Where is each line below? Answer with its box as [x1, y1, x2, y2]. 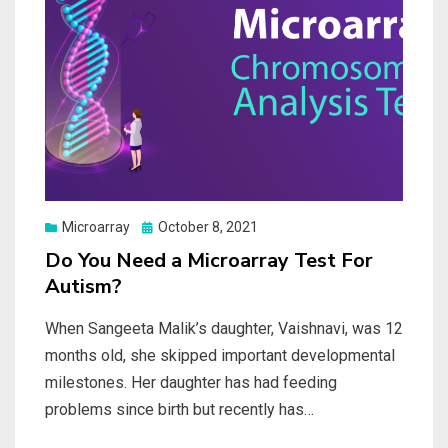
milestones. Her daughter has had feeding [45, 372, 337, 392]
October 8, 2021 [158, 218, 258, 235]
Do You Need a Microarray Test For [45, 246, 373, 274]
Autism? [45, 272, 122, 300]
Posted [141, 217, 186, 234]
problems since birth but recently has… [45, 399, 314, 419]
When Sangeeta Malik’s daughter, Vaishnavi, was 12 [45, 318, 403, 338]
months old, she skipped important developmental [45, 345, 395, 365]
